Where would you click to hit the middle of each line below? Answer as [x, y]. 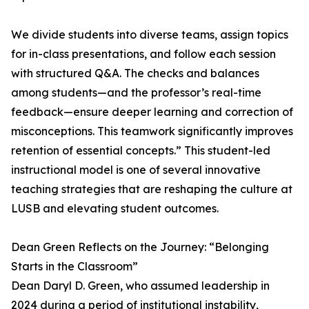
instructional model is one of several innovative [136, 170]
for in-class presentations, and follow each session [143, 54]
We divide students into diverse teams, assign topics [150, 35]
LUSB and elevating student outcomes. [115, 209]
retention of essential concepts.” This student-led [141, 151]
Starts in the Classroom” [74, 267]
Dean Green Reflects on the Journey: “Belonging [140, 247]
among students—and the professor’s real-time [136, 93]
